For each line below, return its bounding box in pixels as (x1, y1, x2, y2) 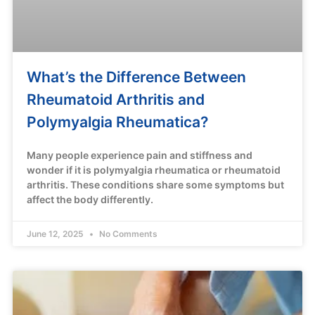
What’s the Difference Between (27, 68, 246, 86)
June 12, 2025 (27, 229, 86, 240)
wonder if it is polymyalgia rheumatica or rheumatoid (27, 164, 281, 176)
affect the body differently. (27, 193, 153, 206)
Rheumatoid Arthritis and (27, 91, 205, 109)
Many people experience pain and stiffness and (27, 149, 252, 162)
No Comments (97, 229, 157, 240)
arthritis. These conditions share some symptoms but (27, 179, 284, 191)
